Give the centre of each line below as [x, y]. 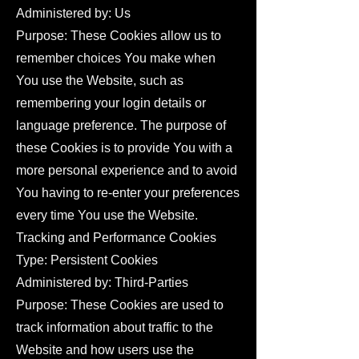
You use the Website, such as [100, 81]
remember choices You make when [116, 58]
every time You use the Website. [107, 215]
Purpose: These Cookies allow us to [119, 36]
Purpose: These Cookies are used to [120, 305]
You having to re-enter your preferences [128, 193]
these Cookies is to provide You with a [124, 148]
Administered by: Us [73, 13]
